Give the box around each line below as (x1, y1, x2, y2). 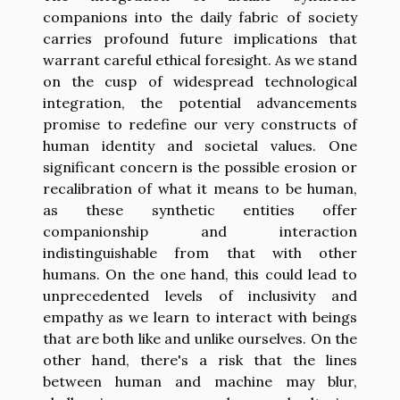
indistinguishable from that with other (43, 243, 357, 262)
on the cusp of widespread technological (43, 71, 357, 90)
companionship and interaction (43, 221, 357, 240)
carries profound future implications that (43, 29, 357, 47)
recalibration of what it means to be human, (43, 179, 357, 197)
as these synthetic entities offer (43, 200, 357, 219)
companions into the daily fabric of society (43, 7, 357, 26)
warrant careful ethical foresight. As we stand (43, 50, 357, 69)
